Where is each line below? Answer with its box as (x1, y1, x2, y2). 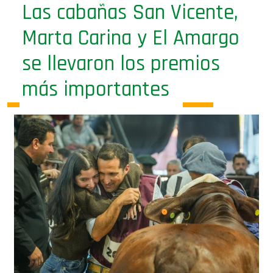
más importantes (22, 56, 169, 83)
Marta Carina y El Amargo (22, 5, 239, 32)
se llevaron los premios (22, 30, 220, 58)
